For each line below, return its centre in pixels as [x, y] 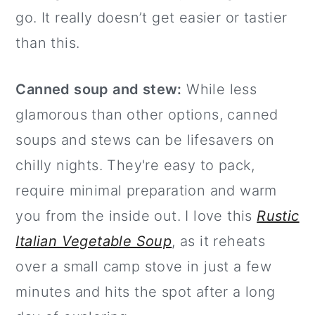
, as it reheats [219, 241]
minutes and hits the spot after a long [146, 291]
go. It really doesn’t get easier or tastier [152, 17]
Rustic [278, 216]
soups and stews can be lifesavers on [145, 140]
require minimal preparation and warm [146, 190]
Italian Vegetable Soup [94, 241]
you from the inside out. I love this [136, 216]
